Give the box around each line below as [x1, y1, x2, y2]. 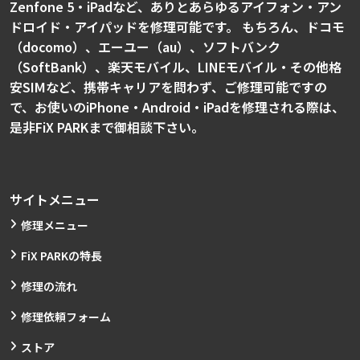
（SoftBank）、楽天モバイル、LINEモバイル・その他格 [10, 57, 342, 76]
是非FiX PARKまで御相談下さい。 [10, 117, 217, 137]
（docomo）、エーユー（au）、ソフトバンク [10, 37, 280, 56]
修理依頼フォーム [21, 309, 111, 325]
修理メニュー [21, 217, 88, 233]
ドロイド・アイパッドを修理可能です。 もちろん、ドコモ [10, 17, 345, 36]
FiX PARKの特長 [21, 247, 102, 264]
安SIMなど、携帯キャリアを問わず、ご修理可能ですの [10, 77, 327, 96]
